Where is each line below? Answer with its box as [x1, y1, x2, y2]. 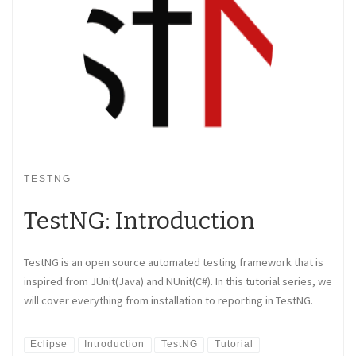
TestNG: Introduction [24, 206, 255, 235]
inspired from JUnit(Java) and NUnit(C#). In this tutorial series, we [24, 273, 332, 288]
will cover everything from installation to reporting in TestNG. [24, 292, 313, 308]
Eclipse [30, 339, 68, 350]
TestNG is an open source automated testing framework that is [24, 254, 323, 269]
